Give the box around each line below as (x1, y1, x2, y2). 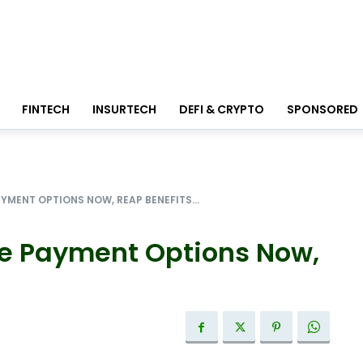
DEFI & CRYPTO (179, 101, 264, 118)
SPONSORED (287, 101, 358, 118)
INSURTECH (92, 101, 156, 118)
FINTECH (22, 101, 70, 118)
